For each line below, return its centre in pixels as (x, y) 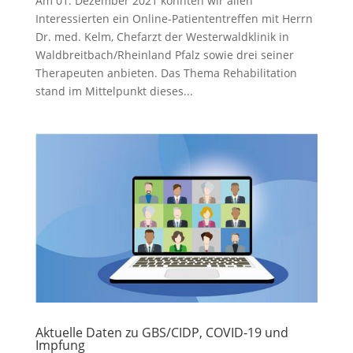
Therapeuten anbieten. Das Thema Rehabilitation (166, 73)
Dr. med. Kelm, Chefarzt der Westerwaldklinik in (162, 37)
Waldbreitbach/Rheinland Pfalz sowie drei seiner (164, 55)
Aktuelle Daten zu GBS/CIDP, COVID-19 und (162, 333)
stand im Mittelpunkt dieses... (114, 91)
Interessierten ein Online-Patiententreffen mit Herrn (174, 19)
